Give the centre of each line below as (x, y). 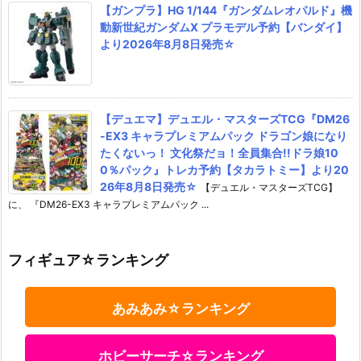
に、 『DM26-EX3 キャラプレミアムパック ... (108, 204)
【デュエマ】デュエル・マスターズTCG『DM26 (225, 118)
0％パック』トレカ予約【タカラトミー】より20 (224, 169)
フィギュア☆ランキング (88, 259)
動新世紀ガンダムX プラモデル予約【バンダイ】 (224, 27)
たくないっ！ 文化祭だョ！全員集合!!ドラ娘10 (219, 152)
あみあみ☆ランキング (180, 308)
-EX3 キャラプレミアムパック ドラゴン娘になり (224, 135)
